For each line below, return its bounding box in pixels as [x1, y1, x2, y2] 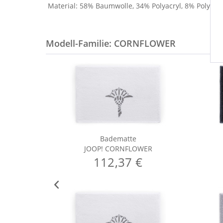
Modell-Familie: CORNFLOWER [46, 37, 176, 49]
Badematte [100, 134, 136, 143]
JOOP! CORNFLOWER [84, 144, 152, 153]
